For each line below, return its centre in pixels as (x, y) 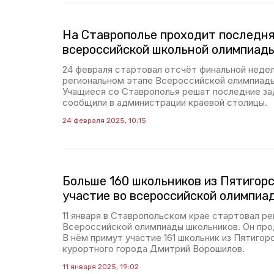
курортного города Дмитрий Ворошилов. (154, 249)
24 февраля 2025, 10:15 (104, 120)
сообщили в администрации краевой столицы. (165, 102)
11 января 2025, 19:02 (101, 267)
